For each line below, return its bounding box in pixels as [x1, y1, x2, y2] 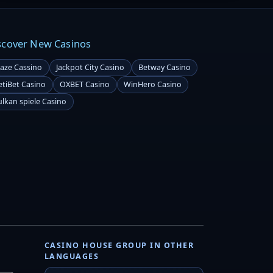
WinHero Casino [123, 79, 182, 90]
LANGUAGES [44, 251, 99, 262]
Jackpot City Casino [56, 62, 125, 73]
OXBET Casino [60, 79, 110, 90]
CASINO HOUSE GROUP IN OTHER [44, 240, 194, 251]
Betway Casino [138, 62, 191, 73]
